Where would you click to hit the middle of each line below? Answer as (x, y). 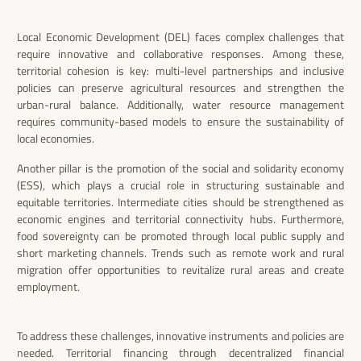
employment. (48, 287)
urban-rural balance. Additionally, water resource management (180, 105)
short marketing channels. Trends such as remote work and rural (180, 253)
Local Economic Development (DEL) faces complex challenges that (180, 37)
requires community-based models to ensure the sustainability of (180, 122)
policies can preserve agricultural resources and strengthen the (180, 88)
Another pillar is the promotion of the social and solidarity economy (180, 168)
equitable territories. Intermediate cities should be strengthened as (180, 202)
